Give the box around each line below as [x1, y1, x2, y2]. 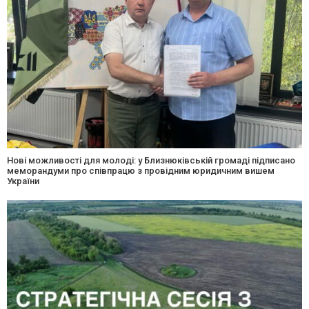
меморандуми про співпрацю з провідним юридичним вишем [7, 166, 275, 177]
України [7, 176, 39, 187]
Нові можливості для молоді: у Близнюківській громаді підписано [7, 155, 295, 166]
